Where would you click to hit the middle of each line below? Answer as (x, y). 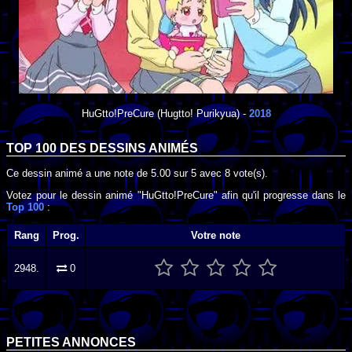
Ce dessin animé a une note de (79, 173)
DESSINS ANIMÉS (144, 148)
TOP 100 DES (48, 148)
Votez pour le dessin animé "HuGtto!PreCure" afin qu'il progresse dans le (176, 195)
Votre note (215, 236)
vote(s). (249, 173)
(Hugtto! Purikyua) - (201, 113)
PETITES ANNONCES (71, 343)
